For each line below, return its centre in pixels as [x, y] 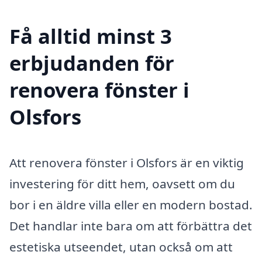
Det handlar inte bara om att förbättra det [131, 225]
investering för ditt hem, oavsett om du [122, 183]
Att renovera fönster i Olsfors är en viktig [127, 162]
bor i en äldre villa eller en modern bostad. [131, 204]
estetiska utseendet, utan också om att [121, 247]
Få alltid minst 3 [91, 36]
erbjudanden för [92, 63]
